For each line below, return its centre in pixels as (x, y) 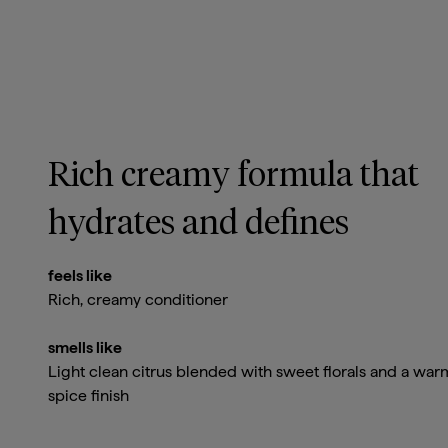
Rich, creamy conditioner (138, 299)
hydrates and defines (198, 223)
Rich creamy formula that (233, 175)
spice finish (88, 395)
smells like (85, 347)
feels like (80, 275)
